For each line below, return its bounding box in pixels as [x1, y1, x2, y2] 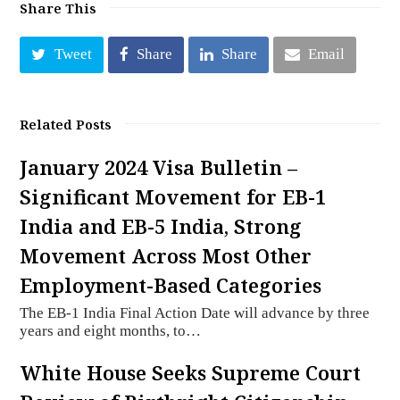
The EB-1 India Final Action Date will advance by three [20, 304, 371, 322]
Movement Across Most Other [20, 242, 312, 270]
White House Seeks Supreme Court [20, 359, 362, 387]
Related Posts [20, 115, 112, 134]
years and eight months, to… [20, 322, 202, 340]
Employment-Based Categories [20, 271, 322, 299]
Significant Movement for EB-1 [20, 183, 327, 211]
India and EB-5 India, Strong [20, 212, 303, 240]
